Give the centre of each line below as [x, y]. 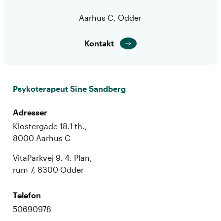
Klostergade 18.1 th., [50, 126]
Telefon [27, 195]
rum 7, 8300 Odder [49, 169]
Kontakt [99, 43]
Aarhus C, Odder [110, 17]
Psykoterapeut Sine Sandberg [70, 88]
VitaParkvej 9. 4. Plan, [53, 157]
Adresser [30, 112]
